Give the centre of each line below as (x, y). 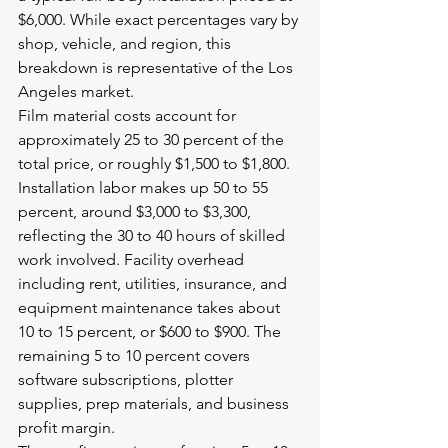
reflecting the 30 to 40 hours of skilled (153, 235)
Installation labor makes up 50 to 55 (145, 187)
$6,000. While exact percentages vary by (160, 19)
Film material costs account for (129, 115)
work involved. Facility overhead (133, 259)
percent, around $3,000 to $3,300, (136, 211)
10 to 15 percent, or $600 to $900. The (151, 331)
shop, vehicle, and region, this (126, 43)
